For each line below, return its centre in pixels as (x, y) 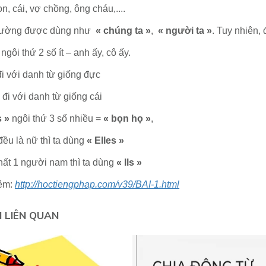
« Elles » (106, 140)
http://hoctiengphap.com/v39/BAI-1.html (97, 184)
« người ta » (185, 31)
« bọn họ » (126, 118)
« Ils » (129, 162)
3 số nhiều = (75, 118)
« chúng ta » (123, 31)
